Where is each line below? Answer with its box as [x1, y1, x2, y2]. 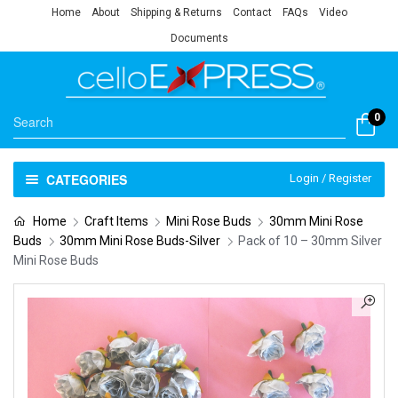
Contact [232, 6, 272, 19]
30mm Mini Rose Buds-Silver [60, 233, 220, 248]
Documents [170, 32, 228, 44]
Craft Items [84, 213, 148, 228]
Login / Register [290, 171, 371, 185]
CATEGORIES [45, 170, 127, 188]
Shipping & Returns [130, 6, 222, 19]
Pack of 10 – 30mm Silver [238, 233, 382, 248]
